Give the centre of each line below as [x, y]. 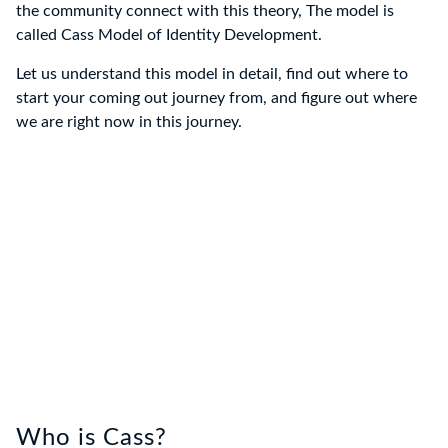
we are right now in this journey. [129, 122]
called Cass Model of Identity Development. [169, 35]
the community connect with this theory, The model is [205, 11]
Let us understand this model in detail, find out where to [212, 74]
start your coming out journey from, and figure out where [216, 98]
